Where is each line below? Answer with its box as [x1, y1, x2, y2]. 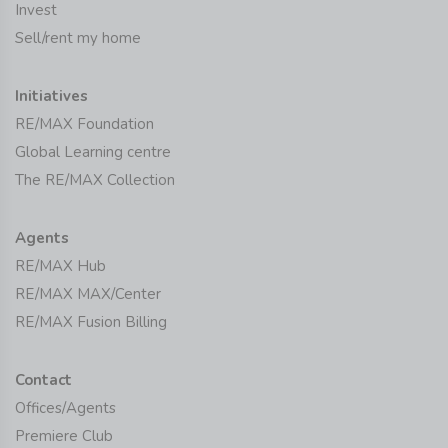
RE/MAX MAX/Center [15, 283, 161, 304]
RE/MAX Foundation [15, 113, 154, 134]
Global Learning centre [15, 141, 171, 162]
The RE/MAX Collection [15, 169, 175, 190]
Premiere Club [15, 425, 113, 446]
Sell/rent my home [15, 27, 141, 48]
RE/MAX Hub [15, 255, 106, 276]
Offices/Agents [15, 397, 116, 418]
